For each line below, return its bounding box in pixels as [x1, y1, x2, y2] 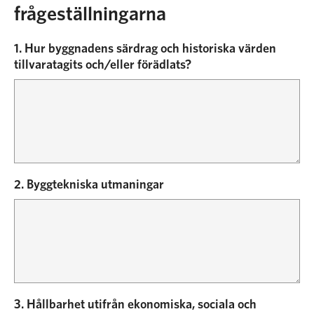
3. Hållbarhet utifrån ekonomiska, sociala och [14, 299, 257, 311]
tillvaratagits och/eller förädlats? [14, 59, 191, 71]
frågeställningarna [14, 5, 166, 25]
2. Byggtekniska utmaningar [14, 179, 164, 191]
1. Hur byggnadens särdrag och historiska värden [14, 43, 276, 55]
